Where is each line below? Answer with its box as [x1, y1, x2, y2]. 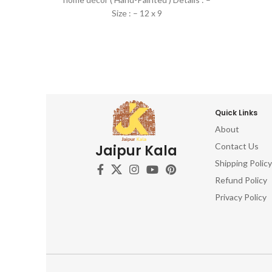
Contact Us [214, 141, 259, 151]
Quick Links [214, 107, 257, 118]
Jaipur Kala [95, 141, 178, 161]
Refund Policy [214, 175, 267, 185]
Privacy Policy [214, 192, 267, 202]
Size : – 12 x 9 [111, 8, 162, 18]
